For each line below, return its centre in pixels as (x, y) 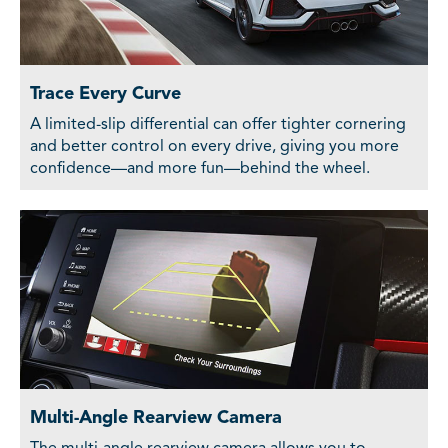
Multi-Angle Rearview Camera (156, 418)
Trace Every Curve (105, 94)
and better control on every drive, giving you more (214, 147)
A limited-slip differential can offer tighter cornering (218, 125)
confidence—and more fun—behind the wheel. (200, 169)
